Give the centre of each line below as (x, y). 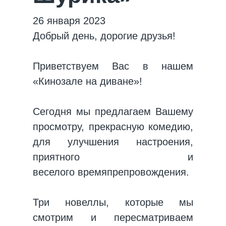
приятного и (113, 157)
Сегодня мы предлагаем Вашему (113, 111)
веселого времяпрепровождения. (111, 172)
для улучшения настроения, (113, 142)
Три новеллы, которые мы (113, 202)
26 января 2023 (69, 21)
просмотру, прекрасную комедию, (113, 127)
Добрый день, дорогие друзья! (104, 36)
